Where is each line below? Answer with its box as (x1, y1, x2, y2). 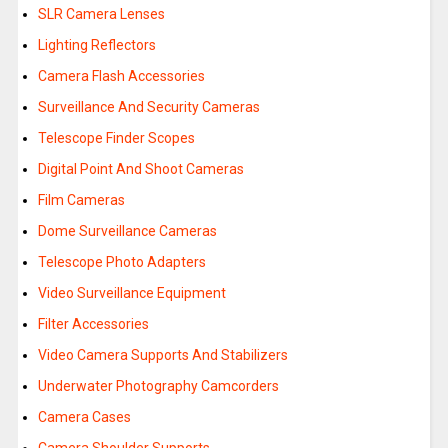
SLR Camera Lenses (37, 6, 165, 23)
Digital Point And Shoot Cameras (37, 161, 244, 178)
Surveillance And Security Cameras (37, 99, 260, 116)
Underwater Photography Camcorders (37, 378, 279, 395)
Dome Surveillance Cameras (37, 223, 217, 240)
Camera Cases (37, 409, 131, 426)
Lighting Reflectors (37, 37, 156, 54)
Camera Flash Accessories (37, 68, 205, 85)
